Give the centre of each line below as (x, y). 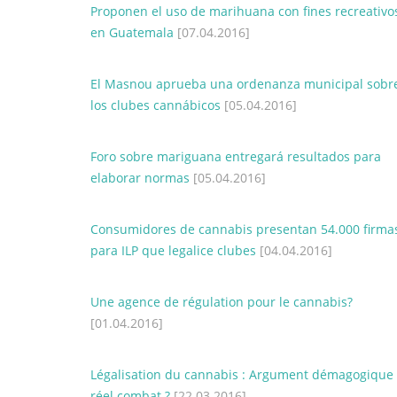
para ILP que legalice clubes (173, 250)
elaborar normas (140, 178)
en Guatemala (132, 32)
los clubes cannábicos (156, 105)
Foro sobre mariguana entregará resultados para (236, 156)
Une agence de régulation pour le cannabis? (222, 302)
